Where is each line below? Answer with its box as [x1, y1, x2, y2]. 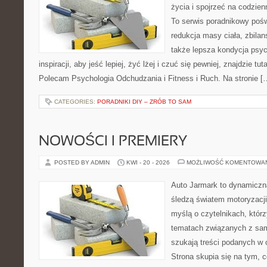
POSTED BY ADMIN [54, 159, 111, 166]
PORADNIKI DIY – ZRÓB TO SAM [97, 98, 191, 105]
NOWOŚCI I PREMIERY [39, 135, 187, 148]
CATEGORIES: [54, 98, 97, 105]
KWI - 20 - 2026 [126, 159, 170, 166]
